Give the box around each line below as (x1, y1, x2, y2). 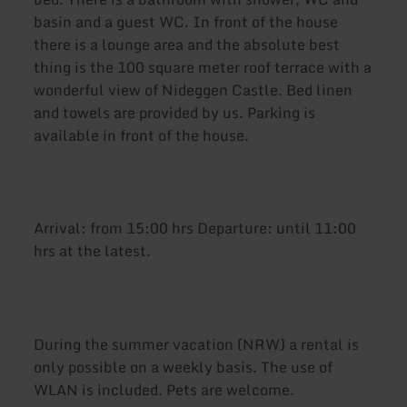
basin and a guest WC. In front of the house (34, 9, 339, 34)
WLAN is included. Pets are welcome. (34, 377, 295, 402)
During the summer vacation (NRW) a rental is (34, 332, 360, 356)
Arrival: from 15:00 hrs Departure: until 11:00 (34, 216, 357, 241)
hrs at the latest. (34, 239, 152, 263)
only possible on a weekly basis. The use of (34, 354, 333, 379)
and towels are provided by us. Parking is (34, 100, 316, 124)
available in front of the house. (34, 123, 250, 147)
